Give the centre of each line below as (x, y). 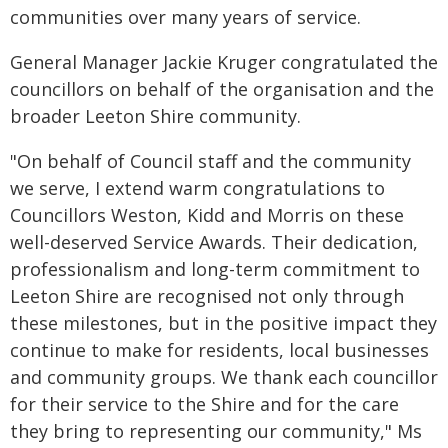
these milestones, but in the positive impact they (223, 323)
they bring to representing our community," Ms (216, 431)
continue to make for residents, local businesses (219, 350)
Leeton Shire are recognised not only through (207, 296)
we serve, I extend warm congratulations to (197, 188)
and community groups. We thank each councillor (224, 377)
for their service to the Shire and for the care (204, 404)
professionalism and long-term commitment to (215, 269)
